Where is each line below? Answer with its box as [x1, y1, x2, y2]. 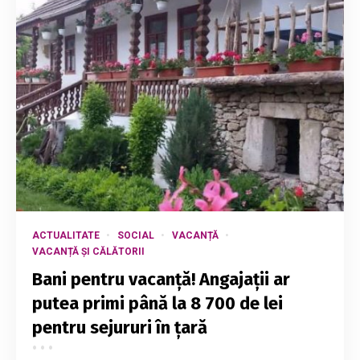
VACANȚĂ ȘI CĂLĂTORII [32, 245, 145, 257]
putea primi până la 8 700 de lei [32, 292, 283, 314]
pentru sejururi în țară [32, 316, 207, 338]
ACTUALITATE [32, 229, 100, 241]
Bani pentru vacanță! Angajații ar [32, 268, 290, 290]
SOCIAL [117, 229, 154, 241]
